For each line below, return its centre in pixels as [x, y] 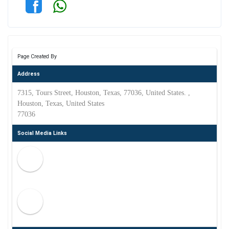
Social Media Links [42, 133]
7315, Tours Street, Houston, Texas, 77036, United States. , [104, 93]
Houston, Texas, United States [61, 104]
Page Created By [37, 56]
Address [28, 74]
